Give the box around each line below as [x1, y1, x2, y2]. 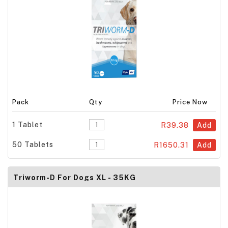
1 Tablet [12, 120, 43, 129]
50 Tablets [12, 140, 54, 149]
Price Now [173, 98, 208, 106]
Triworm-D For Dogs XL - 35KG [13, 174, 136, 182]
